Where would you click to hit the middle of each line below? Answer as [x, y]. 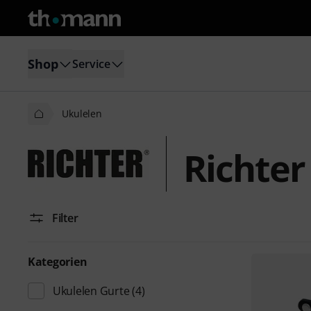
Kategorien [58, 262]
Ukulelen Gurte [91, 291]
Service [91, 64]
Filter [65, 218]
